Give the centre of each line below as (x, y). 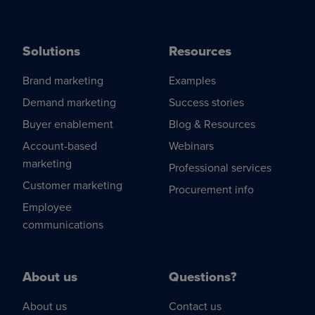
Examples (192, 81)
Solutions (51, 51)
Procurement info (211, 189)
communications (63, 225)
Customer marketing (72, 185)
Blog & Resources (212, 124)
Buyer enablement (68, 124)
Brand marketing (63, 81)
